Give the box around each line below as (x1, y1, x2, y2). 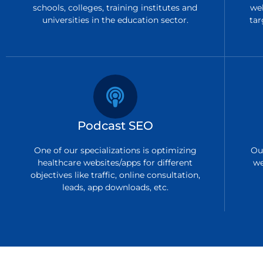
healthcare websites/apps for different (38, 157, 193, 168)
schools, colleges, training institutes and (33, 2, 198, 13)
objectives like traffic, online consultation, (30, 169, 200, 180)
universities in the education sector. (42, 14, 188, 25)
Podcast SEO (77, 118, 153, 133)
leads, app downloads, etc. (62, 181, 168, 193)
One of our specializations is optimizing (33, 144, 197, 156)
